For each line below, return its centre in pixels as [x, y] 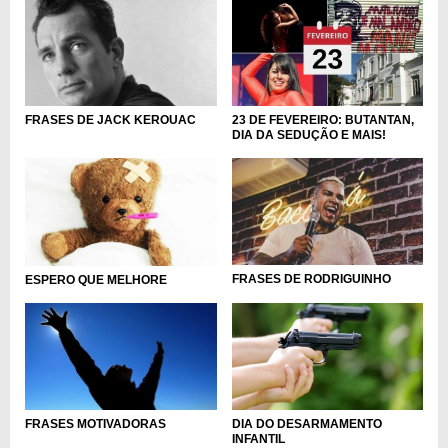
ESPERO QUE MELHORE [96, 279]
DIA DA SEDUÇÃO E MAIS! [308, 134]
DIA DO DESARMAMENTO [306, 424]
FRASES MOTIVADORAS [95, 424]
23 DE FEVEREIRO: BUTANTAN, [322, 119]
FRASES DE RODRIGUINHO [311, 279]
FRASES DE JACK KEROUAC [110, 119]
